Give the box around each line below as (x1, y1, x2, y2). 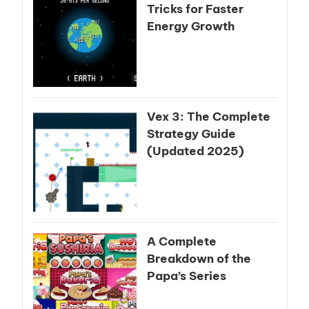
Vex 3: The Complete (146, 109, 270, 125)
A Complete (146, 234, 217, 250)
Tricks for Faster (146, 1, 243, 17)
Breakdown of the (146, 251, 251, 267)
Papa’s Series (146, 268, 226, 284)
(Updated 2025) (146, 143, 244, 159)
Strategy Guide (146, 126, 236, 142)
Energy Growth (146, 19, 235, 34)
